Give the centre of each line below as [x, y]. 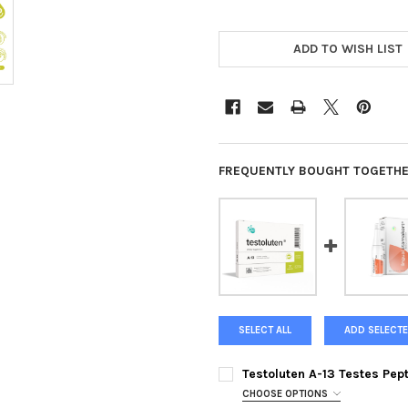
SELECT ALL [265, 331]
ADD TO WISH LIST [348, 49]
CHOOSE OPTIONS [286, 394]
